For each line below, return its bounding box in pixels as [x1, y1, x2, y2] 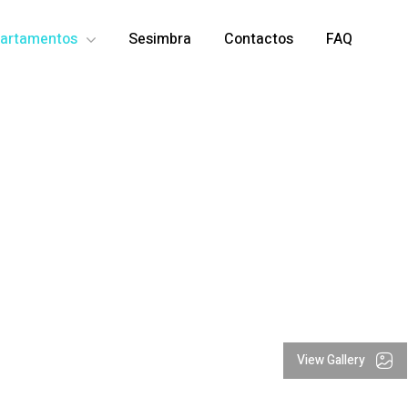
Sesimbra [128, 28, 192, 50]
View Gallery [297, 350, 365, 370]
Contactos [224, 28, 294, 50]
